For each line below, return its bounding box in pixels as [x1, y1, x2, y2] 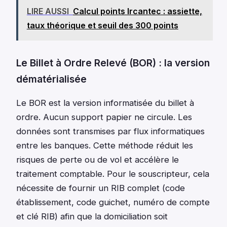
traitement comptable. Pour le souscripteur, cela [16, 169, 209, 179]
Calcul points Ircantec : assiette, [72, 6, 202, 16]
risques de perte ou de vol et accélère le [16, 155, 179, 165]
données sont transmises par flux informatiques [16, 126, 205, 137]
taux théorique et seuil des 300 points [26, 20, 178, 30]
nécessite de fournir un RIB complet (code [16, 183, 185, 194]
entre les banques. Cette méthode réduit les [16, 140, 193, 151]
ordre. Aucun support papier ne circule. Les [16, 112, 192, 123]
